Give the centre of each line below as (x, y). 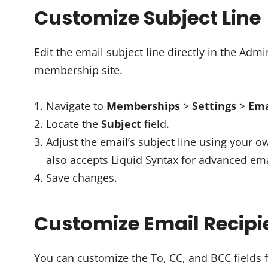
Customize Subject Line (147, 18)
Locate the (74, 124)
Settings (214, 106)
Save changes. (82, 178)
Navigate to (76, 106)
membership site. (78, 70)
